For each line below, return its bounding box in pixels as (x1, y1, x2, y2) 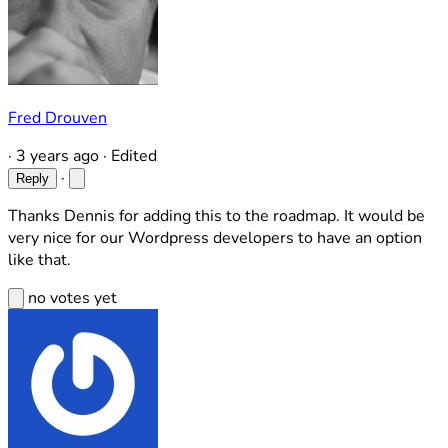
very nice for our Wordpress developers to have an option (8, 227, 422, 249)
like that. (8, 249, 71, 271)
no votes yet (28, 287, 117, 309)
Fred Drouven (8, 107, 107, 129)
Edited (111, 145, 157, 167)
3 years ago (16, 145, 103, 167)
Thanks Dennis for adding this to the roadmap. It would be (8, 205, 425, 227)
